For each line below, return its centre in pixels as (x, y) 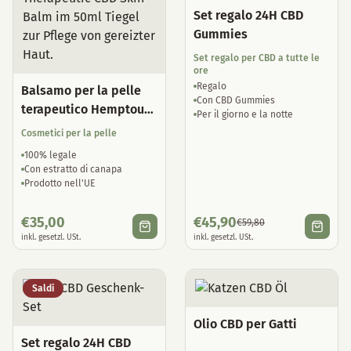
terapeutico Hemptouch (89, 109)
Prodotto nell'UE (60, 183)
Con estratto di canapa (73, 169)
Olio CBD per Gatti (245, 324)
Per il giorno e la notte (245, 114)
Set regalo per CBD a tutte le (257, 58)
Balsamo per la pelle (81, 90)
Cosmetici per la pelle (69, 133)
